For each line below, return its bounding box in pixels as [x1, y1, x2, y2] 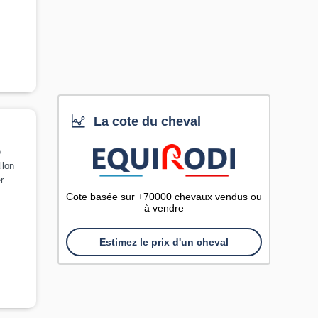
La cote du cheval [90, 114, 202, 128]
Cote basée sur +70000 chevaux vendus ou [66, 191, 262, 202]
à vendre [144, 202, 184, 214]
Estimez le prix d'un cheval [99, 236, 229, 248]
